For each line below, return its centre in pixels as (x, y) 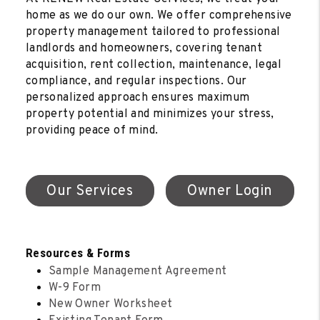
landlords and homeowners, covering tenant (144, 48)
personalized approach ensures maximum (137, 97)
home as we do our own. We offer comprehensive (159, 15)
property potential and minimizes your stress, (150, 114)
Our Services (90, 191)
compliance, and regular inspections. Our (136, 81)
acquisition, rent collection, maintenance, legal (154, 65)
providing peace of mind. (92, 130)
